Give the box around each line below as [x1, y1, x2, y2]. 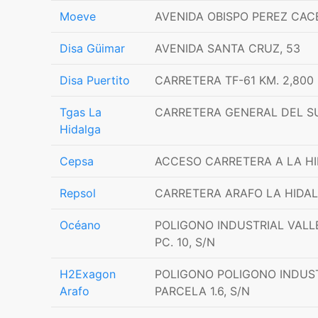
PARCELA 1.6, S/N [155, 284, 250, 298]
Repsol [60, 186, 96, 200]
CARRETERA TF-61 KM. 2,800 [155, 73, 314, 87]
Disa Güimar [60, 41, 125, 55]
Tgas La [60, 105, 102, 119]
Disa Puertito [60, 73, 130, 87]
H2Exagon [60, 267, 116, 281]
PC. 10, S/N [155, 235, 215, 249]
